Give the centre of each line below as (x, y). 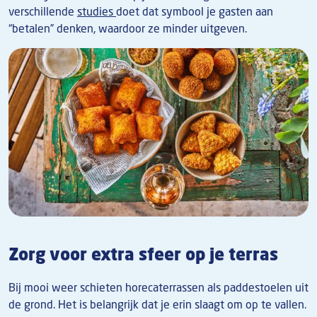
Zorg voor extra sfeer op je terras (143, 254)
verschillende (43, 11)
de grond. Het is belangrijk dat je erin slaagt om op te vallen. (157, 304)
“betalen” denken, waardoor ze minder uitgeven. (128, 28)
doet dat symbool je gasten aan (195, 11)
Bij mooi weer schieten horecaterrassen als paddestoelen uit (158, 287)
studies (97, 11)
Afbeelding (35, 56)
